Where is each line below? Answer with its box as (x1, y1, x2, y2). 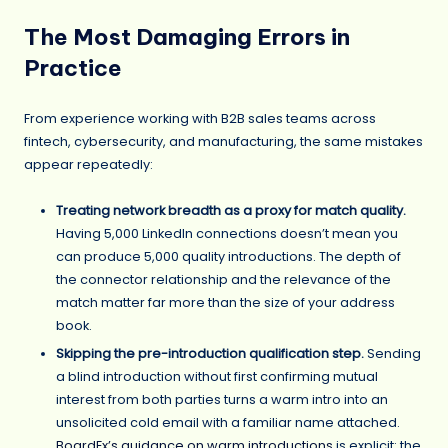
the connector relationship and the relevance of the (56, 270, 391, 288)
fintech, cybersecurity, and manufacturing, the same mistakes (24, 132, 423, 150)
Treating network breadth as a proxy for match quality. (56, 201, 406, 219)
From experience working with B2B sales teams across (24, 109, 376, 127)
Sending (364, 344, 421, 362)
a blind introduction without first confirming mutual (56, 367, 378, 385)
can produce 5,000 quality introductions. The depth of (56, 247, 401, 265)
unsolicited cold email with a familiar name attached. (56, 413, 400, 431)
